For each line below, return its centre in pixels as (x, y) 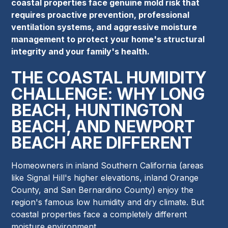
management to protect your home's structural (108, 39)
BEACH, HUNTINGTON (97, 110)
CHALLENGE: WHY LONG (108, 94)
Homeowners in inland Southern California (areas (108, 166)
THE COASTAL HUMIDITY (109, 78)
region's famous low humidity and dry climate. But (108, 202)
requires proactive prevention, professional (101, 15)
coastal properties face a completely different (99, 215)
